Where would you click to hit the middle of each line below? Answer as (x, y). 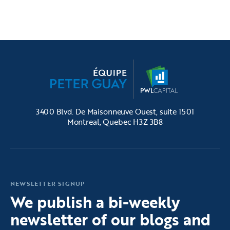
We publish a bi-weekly (95, 202)
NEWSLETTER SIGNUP (48, 184)
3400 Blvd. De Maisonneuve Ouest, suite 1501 (115, 112)
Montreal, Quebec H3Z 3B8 (115, 122)
